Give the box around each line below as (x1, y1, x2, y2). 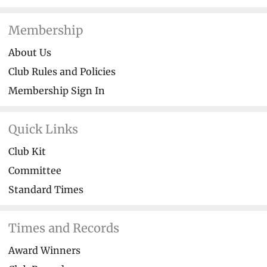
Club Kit (8, 145, 46, 157)
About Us (8, 46, 51, 58)
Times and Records (8, 220, 119, 235)
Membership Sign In (8, 84, 105, 97)
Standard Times (8, 183, 83, 195)
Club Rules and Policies (8, 65, 116, 77)
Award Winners (8, 244, 80, 256)
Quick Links (8, 121, 78, 136)
